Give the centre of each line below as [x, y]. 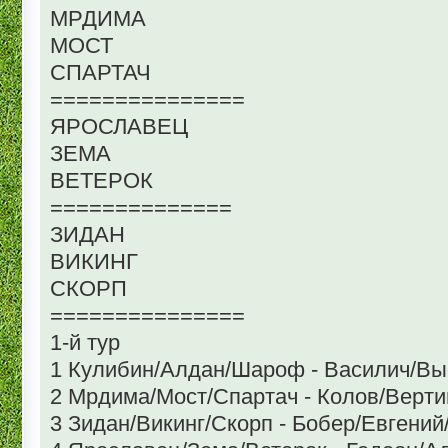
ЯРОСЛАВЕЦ [119, 126]
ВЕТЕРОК [101, 180]
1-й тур [85, 342]
